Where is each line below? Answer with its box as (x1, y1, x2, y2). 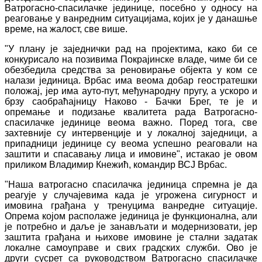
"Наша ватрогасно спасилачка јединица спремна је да (5, 179, 257, 189)
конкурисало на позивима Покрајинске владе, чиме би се (5, 54, 257, 64)
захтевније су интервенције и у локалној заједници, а (5, 127, 257, 138)
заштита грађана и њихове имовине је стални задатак (5, 232, 257, 242)
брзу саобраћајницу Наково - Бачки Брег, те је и (5, 96, 257, 106)
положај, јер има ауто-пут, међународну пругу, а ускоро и (5, 85, 257, 96)
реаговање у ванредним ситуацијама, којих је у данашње (5, 13, 257, 23)
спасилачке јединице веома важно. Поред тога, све (5, 117, 257, 127)
